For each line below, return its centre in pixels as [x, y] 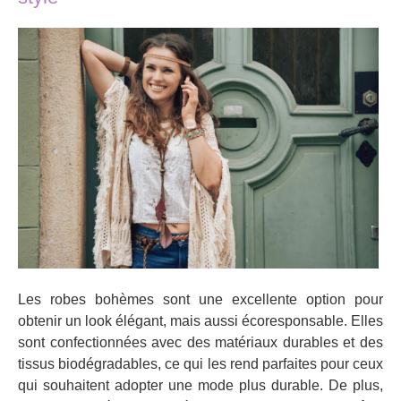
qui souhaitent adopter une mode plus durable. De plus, [200, 385]
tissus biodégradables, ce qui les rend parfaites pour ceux [200, 363]
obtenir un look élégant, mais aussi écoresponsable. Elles [200, 320]
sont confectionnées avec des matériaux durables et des [200, 342]
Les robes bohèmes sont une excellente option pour [200, 299]
